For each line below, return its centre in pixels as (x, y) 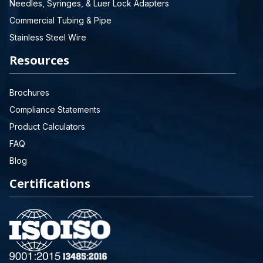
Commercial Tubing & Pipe (60, 20)
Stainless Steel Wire (48, 37)
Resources (39, 60)
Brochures (29, 92)
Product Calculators (47, 127)
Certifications (50, 183)
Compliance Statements (55, 109)
